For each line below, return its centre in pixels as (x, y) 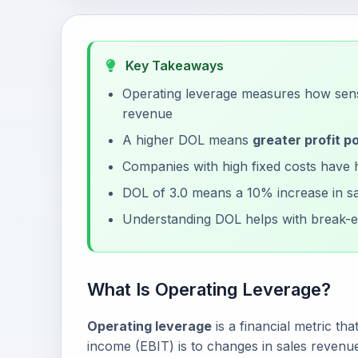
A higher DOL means (187, 140)
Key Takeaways (173, 66)
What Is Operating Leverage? (209, 289)
